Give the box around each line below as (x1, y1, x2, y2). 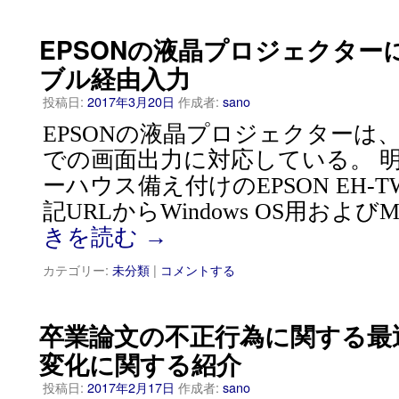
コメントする (160, 260, 235, 279)
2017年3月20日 (87, 92, 175, 110)
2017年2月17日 (87, 378, 175, 396)
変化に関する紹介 (39, 346, 241, 382)
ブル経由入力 (39, 60, 191, 96)
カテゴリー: (43, 260, 109, 279)
